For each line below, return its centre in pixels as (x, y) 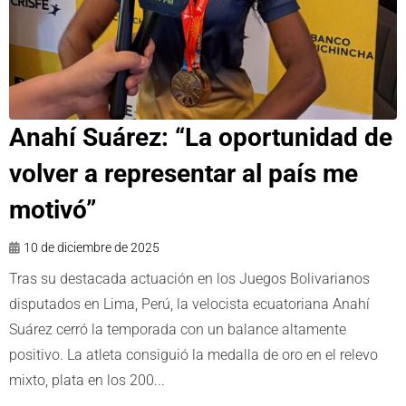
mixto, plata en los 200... (87, 380)
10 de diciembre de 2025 (92, 247)
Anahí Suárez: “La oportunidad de (201, 137)
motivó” (53, 209)
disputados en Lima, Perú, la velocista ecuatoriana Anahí (189, 304)
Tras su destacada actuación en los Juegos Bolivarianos (189, 278)
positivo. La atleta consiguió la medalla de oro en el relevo (193, 354)
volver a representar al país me (184, 173)
